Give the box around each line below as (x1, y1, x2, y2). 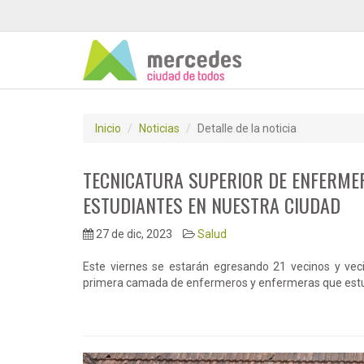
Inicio (95, 122, 121, 135)
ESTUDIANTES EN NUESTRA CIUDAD (83, 190, 340, 219)
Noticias (139, 122, 180, 135)
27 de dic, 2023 (93, 227, 172, 240)
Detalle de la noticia (197, 122, 297, 135)
